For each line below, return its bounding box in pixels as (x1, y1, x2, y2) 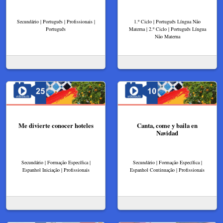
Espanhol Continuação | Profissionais (130, 166, 205, 173)
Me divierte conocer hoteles (18, 120, 94, 130)
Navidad (156, 128, 178, 137)
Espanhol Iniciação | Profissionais (22, 166, 90, 173)
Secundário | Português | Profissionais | (16, 17, 95, 25)
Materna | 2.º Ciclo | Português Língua (128, 25, 206, 32)
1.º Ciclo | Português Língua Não (134, 17, 201, 25)
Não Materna (154, 32, 180, 40)
